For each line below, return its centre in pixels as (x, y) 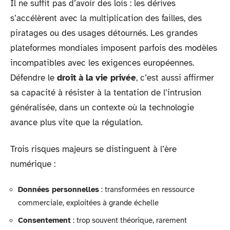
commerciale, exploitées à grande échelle (88, 203)
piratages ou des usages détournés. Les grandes (104, 33)
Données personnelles (59, 189)
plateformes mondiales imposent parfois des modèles (114, 48)
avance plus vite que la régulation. (76, 122)
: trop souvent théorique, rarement (129, 220)
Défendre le (34, 78)
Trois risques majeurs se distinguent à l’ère (93, 149)
